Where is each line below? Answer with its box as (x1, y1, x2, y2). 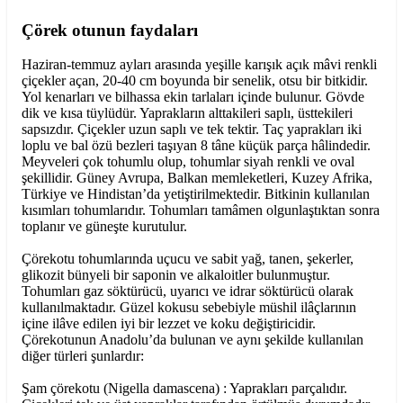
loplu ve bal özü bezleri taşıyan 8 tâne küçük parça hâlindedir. (22, 138, 371, 154)
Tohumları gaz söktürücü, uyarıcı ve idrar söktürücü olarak (22, 283, 354, 300)
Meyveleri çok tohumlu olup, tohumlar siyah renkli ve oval (22, 154, 354, 170)
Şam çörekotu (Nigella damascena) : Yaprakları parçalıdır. (22, 381, 347, 397)
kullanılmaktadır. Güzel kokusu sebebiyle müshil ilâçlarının (22, 300, 356, 316)
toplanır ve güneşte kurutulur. (22, 219, 187, 235)
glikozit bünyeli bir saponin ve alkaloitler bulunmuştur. (22, 267, 330, 283)
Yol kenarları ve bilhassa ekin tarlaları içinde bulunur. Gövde (22, 89, 364, 105)
